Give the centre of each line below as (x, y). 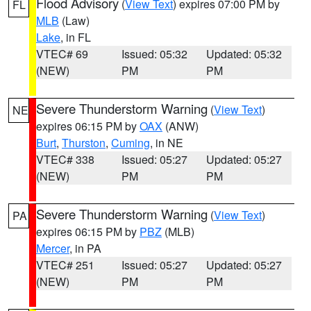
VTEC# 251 (65, 265)
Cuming (131, 143)
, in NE (167, 143)
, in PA (85, 248)
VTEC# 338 (65, 159)
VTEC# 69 (62, 54)
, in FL (76, 37)
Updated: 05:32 (244, 54)
